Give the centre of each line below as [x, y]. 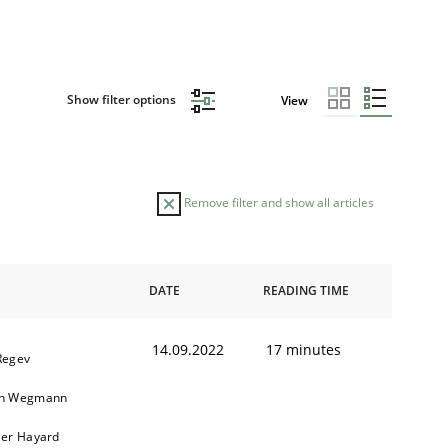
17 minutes [303, 349]
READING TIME [306, 290]
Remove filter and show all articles [277, 202]
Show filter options [122, 100]
